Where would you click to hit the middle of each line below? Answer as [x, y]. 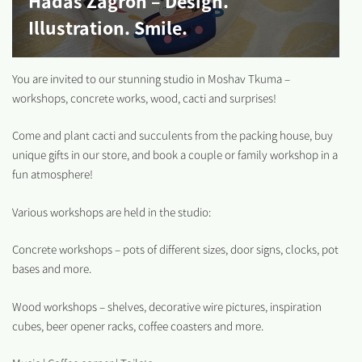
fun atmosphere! [53, 175]
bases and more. [52, 269]
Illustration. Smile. [108, 27]
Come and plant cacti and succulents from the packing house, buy [173, 136]
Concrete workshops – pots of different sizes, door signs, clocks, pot [175, 250]
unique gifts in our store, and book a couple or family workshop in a [175, 156]
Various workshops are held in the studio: [112, 212]
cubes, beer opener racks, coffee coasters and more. [138, 326]
